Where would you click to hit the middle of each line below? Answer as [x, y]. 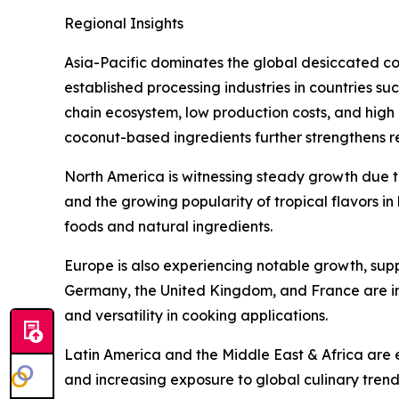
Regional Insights [124, 24]
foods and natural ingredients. [168, 227]
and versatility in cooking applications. [196, 316]
